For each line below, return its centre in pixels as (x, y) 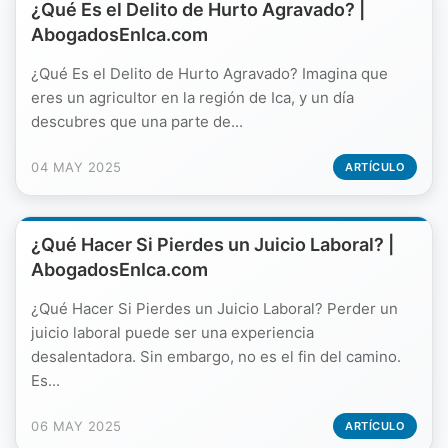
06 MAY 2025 (76, 426)
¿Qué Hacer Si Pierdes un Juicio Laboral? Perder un (214, 308)
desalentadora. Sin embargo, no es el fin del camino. (216, 356)
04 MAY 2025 (76, 167)
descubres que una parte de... (137, 121)
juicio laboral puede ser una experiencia (172, 332)
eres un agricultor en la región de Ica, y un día (192, 97)
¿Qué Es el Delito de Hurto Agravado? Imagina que (209, 73)
